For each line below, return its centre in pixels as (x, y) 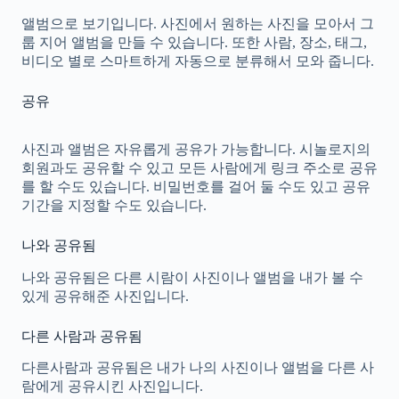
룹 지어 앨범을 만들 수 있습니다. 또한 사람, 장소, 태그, (194, 42)
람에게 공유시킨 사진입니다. (112, 387)
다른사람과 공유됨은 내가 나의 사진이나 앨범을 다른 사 (198, 368)
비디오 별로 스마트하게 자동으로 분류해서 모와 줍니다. (198, 61)
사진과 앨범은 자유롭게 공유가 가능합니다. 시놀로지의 (196, 149)
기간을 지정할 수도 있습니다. (114, 205)
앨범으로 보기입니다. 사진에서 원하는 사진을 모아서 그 (198, 23)
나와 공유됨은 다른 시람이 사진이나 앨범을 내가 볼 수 (192, 277)
